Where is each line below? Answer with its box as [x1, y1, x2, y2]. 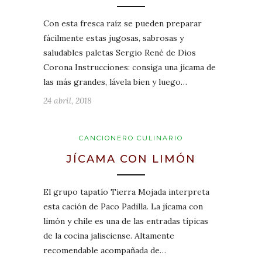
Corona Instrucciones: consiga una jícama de [43, 62, 216, 73]
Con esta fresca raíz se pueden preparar [43, 18, 202, 29]
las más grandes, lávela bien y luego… [43, 77, 187, 88]
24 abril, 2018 [43, 95, 92, 106]
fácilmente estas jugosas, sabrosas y [43, 33, 184, 44]
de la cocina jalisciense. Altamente [43, 230, 174, 242]
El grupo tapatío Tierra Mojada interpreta [43, 187, 209, 198]
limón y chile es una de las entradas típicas [43, 216, 208, 227]
